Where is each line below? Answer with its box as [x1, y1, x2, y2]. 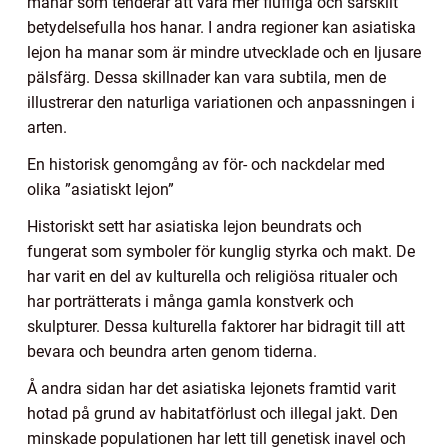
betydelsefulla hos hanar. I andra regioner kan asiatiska [27, 18, 416, 38]
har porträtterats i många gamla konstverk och [27, 292, 354, 312]
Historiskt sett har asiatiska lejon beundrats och [27, 217, 362, 237]
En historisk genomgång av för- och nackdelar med [27, 155, 385, 175]
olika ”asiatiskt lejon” [27, 180, 174, 200]
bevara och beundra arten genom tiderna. [27, 342, 317, 362]
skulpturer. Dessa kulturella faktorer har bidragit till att [27, 317, 405, 337]
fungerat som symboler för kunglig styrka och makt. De [27, 242, 415, 262]
